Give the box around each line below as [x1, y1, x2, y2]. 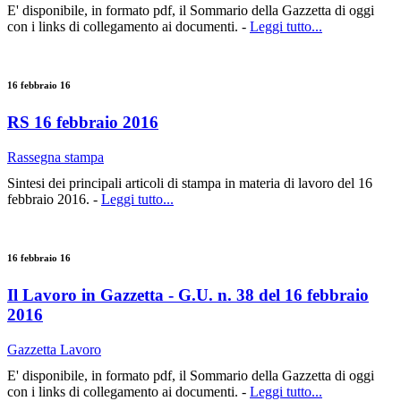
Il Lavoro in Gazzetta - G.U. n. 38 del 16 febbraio [7, 285, 369, 304]
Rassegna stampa [7, 149, 104, 165]
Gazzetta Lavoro [7, 341, 101, 357]
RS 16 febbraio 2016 [7, 113, 158, 132]
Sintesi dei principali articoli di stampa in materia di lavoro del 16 [7, 175, 372, 191]
